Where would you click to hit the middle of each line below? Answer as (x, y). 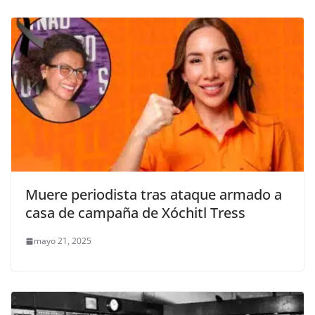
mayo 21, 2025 (63, 241)
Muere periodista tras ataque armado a (154, 195)
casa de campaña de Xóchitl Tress (135, 213)
